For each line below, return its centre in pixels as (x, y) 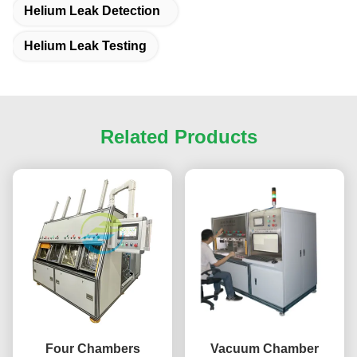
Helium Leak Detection (92, 11)
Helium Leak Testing (85, 46)
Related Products (178, 137)
